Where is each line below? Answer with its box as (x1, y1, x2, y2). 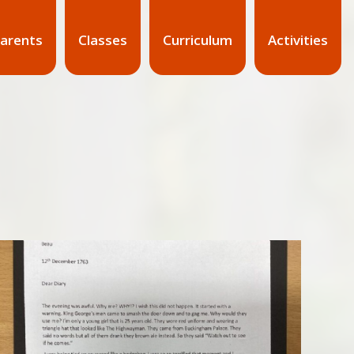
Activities (268, 30, 328, 49)
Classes (77, 30, 127, 49)
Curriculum (162, 30, 232, 49)
